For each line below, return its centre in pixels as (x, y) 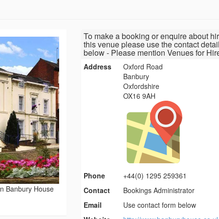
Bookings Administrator (159, 190)
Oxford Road (143, 67)
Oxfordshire (142, 86)
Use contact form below (160, 205)
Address (97, 67)
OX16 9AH (140, 96)
